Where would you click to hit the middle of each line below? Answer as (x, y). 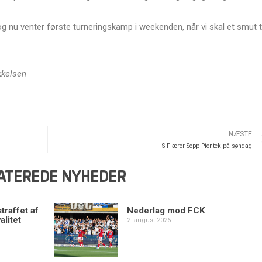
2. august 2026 (149, 220)
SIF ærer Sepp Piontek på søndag (207, 146)
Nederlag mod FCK (166, 210)
